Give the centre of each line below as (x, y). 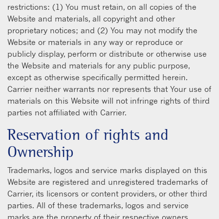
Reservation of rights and (88, 134)
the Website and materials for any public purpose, (99, 65)
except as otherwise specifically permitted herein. (98, 77)
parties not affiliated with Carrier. (67, 112)
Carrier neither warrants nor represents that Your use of (109, 89)
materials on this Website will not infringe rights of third (109, 100)
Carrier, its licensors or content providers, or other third (107, 193)
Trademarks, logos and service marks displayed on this (107, 170)
